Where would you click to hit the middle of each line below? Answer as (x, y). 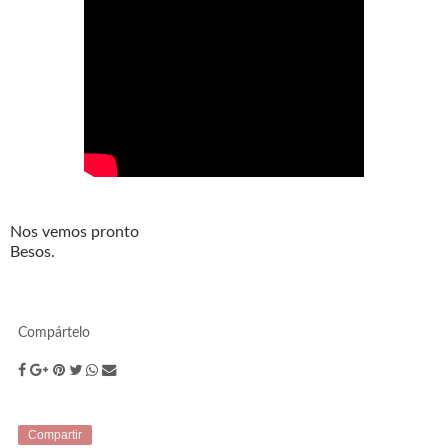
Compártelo (54, 333)
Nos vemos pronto (74, 231)
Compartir (55, 434)
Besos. (32, 251)
